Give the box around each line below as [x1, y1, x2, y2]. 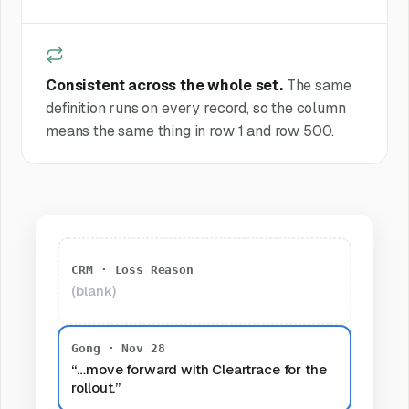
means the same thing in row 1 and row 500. [45, 121, 335, 141]
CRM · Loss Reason [71, 263, 194, 278]
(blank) [71, 282, 116, 300]
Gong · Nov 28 [71, 341, 165, 356]
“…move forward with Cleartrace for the [71, 361, 327, 379]
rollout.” [71, 379, 121, 397]
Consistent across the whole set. [45, 75, 283, 95]
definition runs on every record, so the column [45, 98, 346, 118]
